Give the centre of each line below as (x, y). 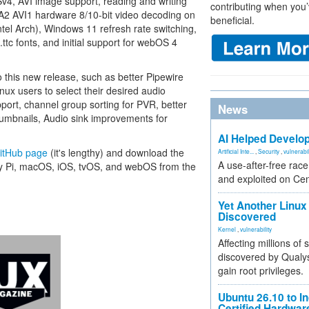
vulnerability (256, 229)
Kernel (227, 229)
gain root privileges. (261, 270)
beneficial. (232, 20)
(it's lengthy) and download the (116, 152)
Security (269, 151)
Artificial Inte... (236, 151)
